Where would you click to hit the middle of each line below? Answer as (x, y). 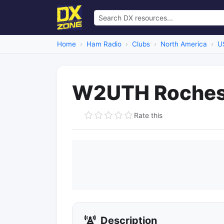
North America (184, 44)
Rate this (148, 115)
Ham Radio (104, 44)
